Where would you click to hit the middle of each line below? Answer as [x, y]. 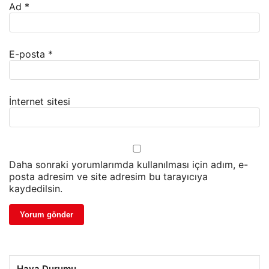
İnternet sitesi [40, 101]
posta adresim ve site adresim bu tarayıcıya [108, 176]
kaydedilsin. [36, 188]
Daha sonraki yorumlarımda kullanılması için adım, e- [128, 164]
